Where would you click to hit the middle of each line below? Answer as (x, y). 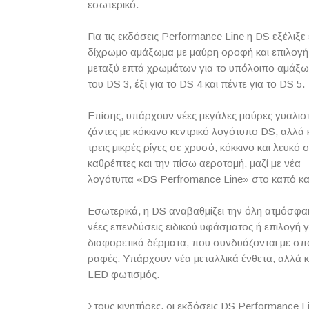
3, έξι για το (150, 83)
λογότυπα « (115, 179)
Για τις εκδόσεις (124, 36)
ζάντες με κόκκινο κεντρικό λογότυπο (174, 131)
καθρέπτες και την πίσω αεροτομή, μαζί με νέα (194, 163)
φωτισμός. (134, 274)
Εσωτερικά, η (120, 210)
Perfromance (190, 179)
